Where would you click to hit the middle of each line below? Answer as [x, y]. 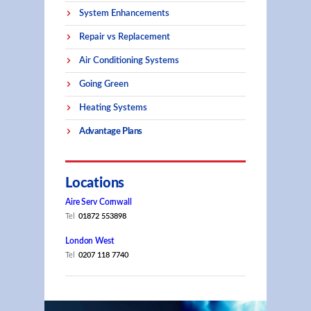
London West [90, 241]
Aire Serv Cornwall [99, 202]
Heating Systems [113, 108]
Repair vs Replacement [125, 37]
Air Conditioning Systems [129, 60]
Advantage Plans [111, 131]
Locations [95, 183]
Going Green [104, 84]
